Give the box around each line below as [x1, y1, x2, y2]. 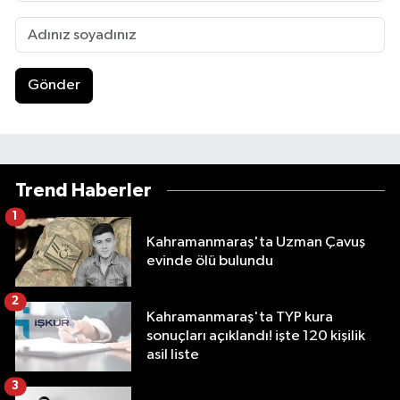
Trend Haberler [15, 180, 152, 200]
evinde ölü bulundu [146, 253, 273, 269]
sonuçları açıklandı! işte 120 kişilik [146, 329, 365, 345]
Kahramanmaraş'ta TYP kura [146, 310, 333, 326]
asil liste [146, 347, 199, 363]
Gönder [27, 78, 80, 94]
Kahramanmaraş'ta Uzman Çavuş [146, 234, 365, 250]
